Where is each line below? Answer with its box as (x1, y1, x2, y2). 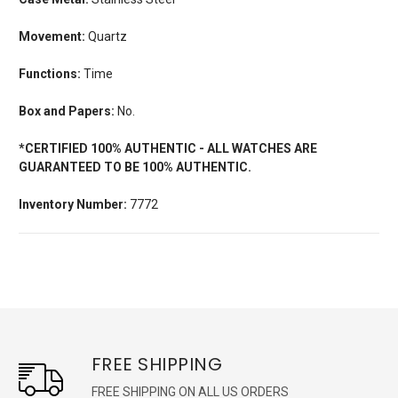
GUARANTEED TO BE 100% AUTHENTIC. (19, 159, 251, 174)
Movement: (19, 28, 85, 44)
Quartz (85, 28, 127, 44)
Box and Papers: (19, 103, 115, 118)
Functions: (19, 66, 81, 81)
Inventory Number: (19, 196, 127, 211)
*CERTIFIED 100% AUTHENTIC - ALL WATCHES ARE (19, 140, 317, 155)
